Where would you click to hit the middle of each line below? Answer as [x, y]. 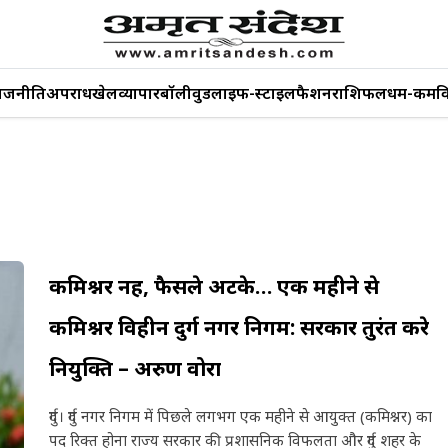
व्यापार [139, 92]
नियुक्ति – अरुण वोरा [134, 368]
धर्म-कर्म [411, 92]
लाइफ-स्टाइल [253, 92]
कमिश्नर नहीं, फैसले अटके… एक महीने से [213, 286]
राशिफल [359, 92]
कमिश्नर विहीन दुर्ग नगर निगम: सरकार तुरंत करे [238, 327]
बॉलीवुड [185, 92]
